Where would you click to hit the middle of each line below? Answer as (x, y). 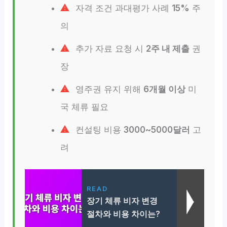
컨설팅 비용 (98, 130)
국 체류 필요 (84, 107)
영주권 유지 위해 (108, 89)
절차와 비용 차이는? (123, 214)
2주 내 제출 (167, 49)
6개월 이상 (164, 89)
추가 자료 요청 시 (109, 49)
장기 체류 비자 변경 (122, 200)
